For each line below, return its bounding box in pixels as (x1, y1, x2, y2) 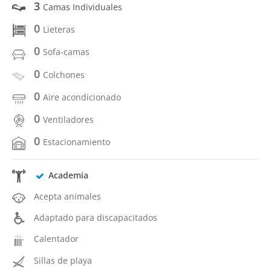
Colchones (43, 68, 85, 80)
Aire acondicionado (43, 91, 121, 103)
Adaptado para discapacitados (34, 212, 157, 223)
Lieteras (43, 24, 75, 35)
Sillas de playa (34, 254, 92, 266)
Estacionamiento (43, 136, 110, 148)
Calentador (34, 233, 79, 245)
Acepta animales (34, 190, 101, 202)
